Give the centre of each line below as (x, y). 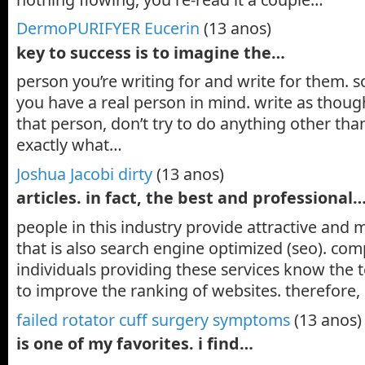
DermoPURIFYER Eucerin (108, 29)
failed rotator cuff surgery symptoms (153, 319)
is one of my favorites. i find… (135, 343)
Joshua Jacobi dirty (84, 174)
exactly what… (69, 145)
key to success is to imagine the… (151, 52)
